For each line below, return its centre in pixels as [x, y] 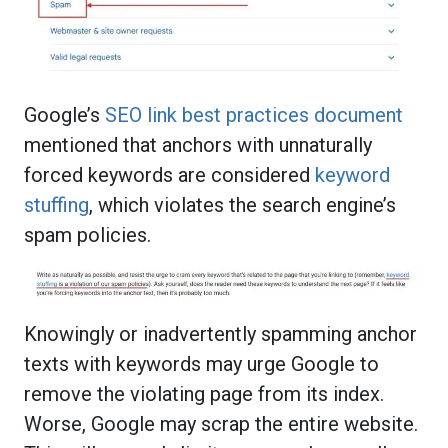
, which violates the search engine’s [242, 204]
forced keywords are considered [169, 174]
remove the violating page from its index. [204, 393]
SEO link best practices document [254, 114]
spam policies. [87, 234]
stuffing [56, 204]
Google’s [64, 114]
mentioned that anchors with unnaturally [198, 144]
